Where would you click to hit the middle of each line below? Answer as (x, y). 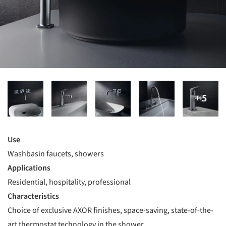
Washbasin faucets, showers (56, 154)
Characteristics (33, 196)
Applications (29, 168)
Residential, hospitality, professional (69, 182)
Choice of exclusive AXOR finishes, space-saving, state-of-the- (110, 210)
